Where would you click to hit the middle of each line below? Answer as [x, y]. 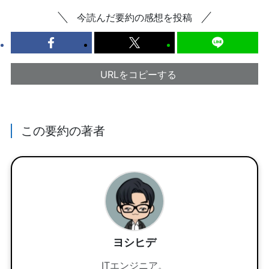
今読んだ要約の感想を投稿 [134, 17]
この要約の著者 [63, 130]
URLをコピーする [138, 74]
